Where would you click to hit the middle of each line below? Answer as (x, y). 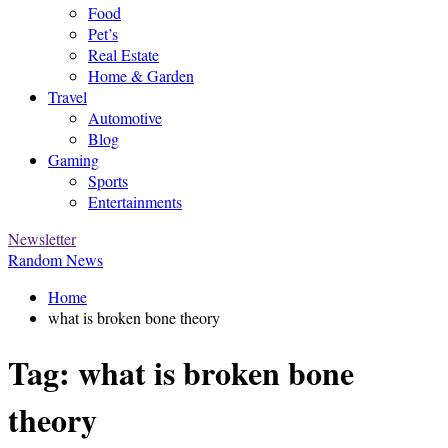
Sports (108, 180)
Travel (67, 96)
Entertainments (135, 201)
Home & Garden (141, 75)
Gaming (73, 159)
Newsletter (42, 238)
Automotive (125, 117)
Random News (55, 259)
